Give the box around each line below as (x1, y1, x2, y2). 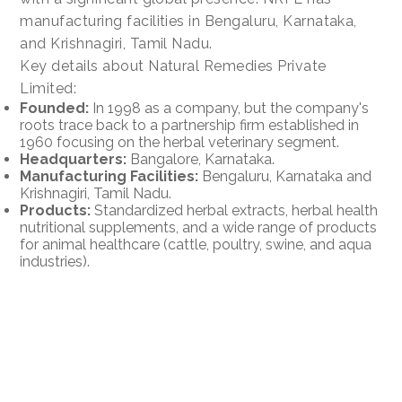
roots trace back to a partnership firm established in (20, 116, 360, 134)
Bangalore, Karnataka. (127, 150, 279, 168)
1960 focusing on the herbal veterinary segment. (20, 133, 344, 151)
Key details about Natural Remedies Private (20, 57, 327, 74)
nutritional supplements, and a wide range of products (20, 218, 378, 236)
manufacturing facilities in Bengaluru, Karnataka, (20, 12, 357, 30)
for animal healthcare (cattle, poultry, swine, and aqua (20, 235, 372, 253)
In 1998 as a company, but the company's (89, 99, 370, 117)
